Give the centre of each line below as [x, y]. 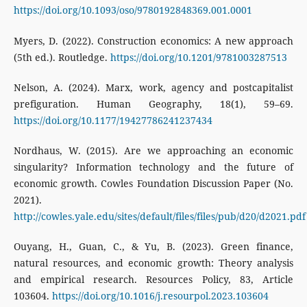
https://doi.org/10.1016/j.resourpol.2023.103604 [160, 295]
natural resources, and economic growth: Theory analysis [153, 262]
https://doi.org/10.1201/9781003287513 [198, 57]
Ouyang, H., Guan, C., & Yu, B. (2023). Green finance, [153, 246]
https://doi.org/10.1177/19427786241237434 [113, 120]
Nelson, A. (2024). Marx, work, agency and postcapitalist [153, 87]
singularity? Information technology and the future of [153, 167]
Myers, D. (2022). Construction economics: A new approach [153, 40]
